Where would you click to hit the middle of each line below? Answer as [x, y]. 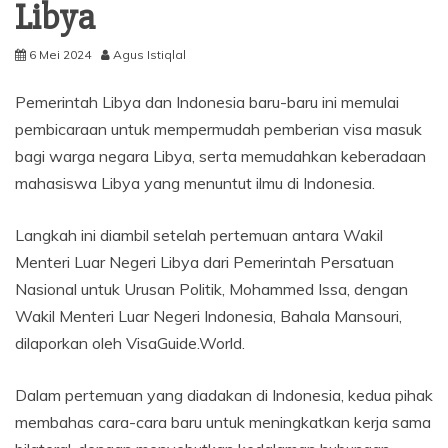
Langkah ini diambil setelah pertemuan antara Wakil [199, 234]
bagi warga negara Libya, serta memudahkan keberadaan [220, 155]
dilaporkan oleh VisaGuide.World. [130, 342]
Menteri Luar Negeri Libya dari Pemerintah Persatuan [204, 261]
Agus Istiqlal [149, 54]
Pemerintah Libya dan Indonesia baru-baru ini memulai [207, 101]
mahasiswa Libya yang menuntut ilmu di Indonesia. [195, 182]
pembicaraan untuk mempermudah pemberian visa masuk [218, 128]
